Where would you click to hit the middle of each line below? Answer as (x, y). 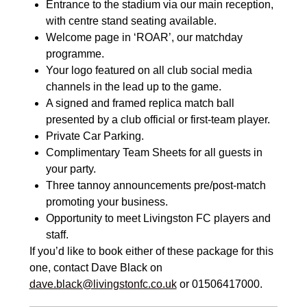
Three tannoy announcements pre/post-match (156, 186)
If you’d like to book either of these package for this (151, 251)
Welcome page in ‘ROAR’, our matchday (144, 38)
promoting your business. (107, 202)
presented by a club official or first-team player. (158, 120)
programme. (75, 54)
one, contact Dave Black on (96, 268)
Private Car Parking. (95, 136)
